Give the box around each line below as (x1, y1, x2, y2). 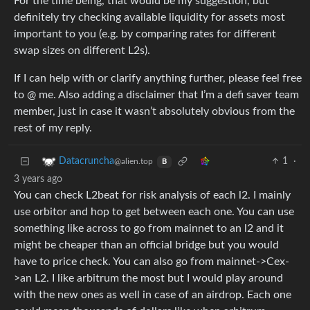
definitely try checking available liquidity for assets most (14, 12, 285, 24)
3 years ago (14, 174, 62, 185)
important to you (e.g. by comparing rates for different (14, 28, 276, 40)
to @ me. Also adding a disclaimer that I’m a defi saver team (14, 89, 299, 101)
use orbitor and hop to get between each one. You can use (14, 206, 294, 218)
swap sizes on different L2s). (14, 45, 150, 57)
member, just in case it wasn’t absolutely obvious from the (14, 106, 295, 118)
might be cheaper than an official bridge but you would (14, 239, 279, 251)
